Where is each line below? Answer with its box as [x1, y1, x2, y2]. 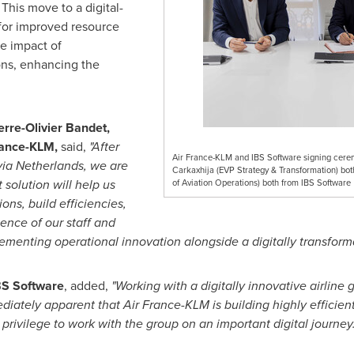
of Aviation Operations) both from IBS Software [171, 176, 351, 189]
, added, [63, 277, 111, 295]
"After [88, 137, 119, 156]
